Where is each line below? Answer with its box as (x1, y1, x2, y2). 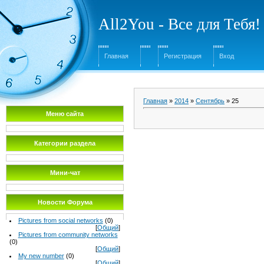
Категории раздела (34, 140, 95, 147)
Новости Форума (37, 199, 93, 206)
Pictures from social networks (18, 217, 103, 224)
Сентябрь (196, 97, 225, 104)
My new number (18, 252, 64, 259)
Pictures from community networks (18, 231, 118, 238)
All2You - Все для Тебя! (98, 15, 260, 33)
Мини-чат (49, 169, 80, 176)
